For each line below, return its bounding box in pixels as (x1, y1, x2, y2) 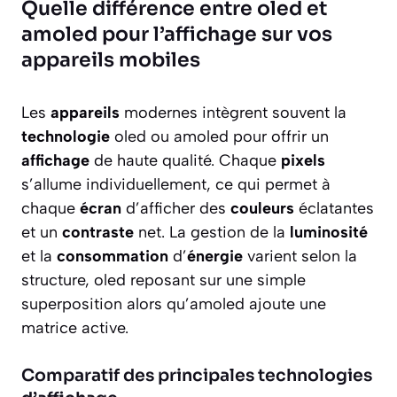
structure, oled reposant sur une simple (21, 270, 306, 291)
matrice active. (21, 318, 128, 339)
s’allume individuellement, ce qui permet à (21, 175, 331, 195)
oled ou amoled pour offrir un (110, 127, 329, 147)
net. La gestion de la (134, 222, 290, 243)
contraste (62, 222, 134, 243)
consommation (57, 246, 168, 267)
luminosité (290, 222, 368, 243)
